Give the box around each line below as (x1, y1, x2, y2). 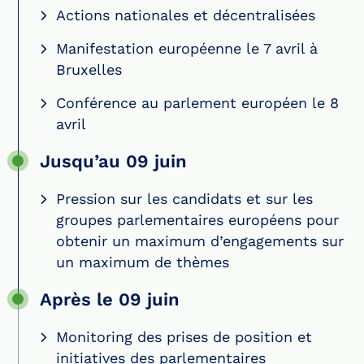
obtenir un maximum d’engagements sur (56, 232, 344, 249)
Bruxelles (56, 60, 122, 78)
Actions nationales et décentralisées (56, 6, 315, 24)
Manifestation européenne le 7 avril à (56, 39, 318, 57)
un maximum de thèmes (56, 253, 229, 271)
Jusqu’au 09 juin (40, 150, 187, 171)
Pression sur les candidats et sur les (56, 189, 313, 207)
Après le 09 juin (40, 288, 180, 310)
